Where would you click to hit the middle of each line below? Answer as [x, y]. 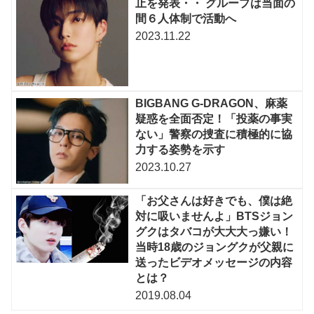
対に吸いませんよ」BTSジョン [214, 217]
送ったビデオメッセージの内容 [214, 263]
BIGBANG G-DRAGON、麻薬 [212, 104]
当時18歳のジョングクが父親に [215, 247]
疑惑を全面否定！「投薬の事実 [214, 119]
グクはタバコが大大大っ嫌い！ [214, 232]
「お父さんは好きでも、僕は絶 [214, 201]
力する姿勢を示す [180, 150]
